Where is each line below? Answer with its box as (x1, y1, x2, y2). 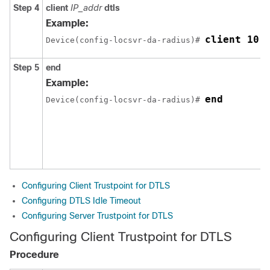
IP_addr (71, 3, 104, 13)
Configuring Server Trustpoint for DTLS (22, 211, 173, 221)
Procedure (10, 250, 59, 260)
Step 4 (13, 3, 39, 13)
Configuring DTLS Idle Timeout (22, 196, 141, 206)
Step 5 (13, 63, 39, 72)
